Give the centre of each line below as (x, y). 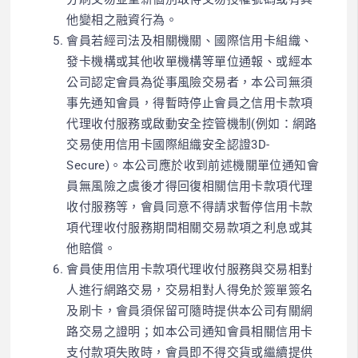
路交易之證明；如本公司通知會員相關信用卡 (190, 331)
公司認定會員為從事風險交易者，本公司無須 (190, 82)
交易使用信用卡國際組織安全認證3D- (168, 144)
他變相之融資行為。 (122, 20)
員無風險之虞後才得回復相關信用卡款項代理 (190, 186)
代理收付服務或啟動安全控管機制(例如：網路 (192, 123)
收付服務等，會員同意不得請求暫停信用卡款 (190, 207)
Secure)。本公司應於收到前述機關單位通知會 (193, 165)
